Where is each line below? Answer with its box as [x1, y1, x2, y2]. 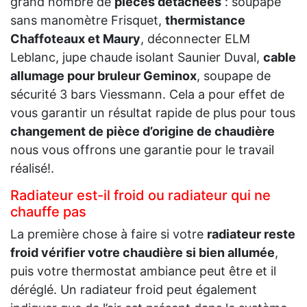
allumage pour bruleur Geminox [10, 69, 197, 84]
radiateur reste [207, 227, 295, 242]
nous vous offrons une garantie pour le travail [10, 143, 274, 158]
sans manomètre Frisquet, [10, 13, 165, 28]
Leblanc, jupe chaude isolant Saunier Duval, [10, 50, 263, 65]
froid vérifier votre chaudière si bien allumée [10, 245, 275, 260]
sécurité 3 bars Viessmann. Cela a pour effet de [10, 87, 284, 102]
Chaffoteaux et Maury [10, 32, 140, 47]
